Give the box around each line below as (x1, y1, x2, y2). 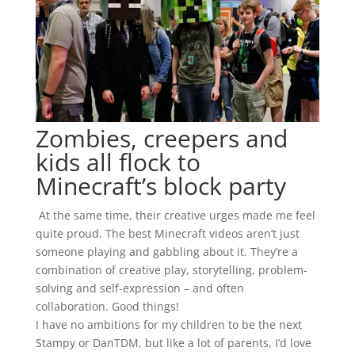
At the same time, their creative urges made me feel (35, 208, 315, 223)
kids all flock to (35, 146, 200, 179)
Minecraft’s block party (35, 170, 286, 203)
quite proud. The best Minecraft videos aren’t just (35, 226, 300, 242)
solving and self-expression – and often (35, 281, 244, 296)
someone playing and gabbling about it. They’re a (35, 244, 298, 260)
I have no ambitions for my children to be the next (35, 317, 302, 333)
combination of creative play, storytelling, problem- (35, 262, 307, 278)
